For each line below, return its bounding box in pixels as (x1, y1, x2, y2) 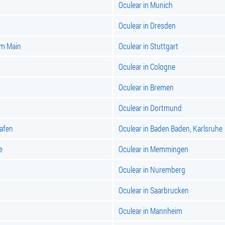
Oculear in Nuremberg (119, 164, 185, 175)
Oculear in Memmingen (119, 144, 188, 154)
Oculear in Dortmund (119, 102, 182, 113)
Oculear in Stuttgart (119, 41, 178, 51)
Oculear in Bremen (119, 82, 174, 92)
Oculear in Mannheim (119, 205, 182, 216)
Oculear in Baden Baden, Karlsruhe (119, 123, 222, 134)
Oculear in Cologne (119, 61, 175, 72)
